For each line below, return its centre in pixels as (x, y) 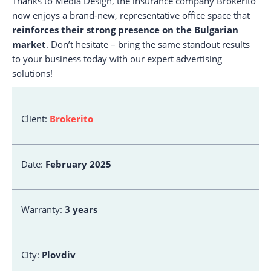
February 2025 (77, 164)
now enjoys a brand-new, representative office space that (131, 15)
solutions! (32, 73)
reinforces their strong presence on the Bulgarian (125, 30)
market (29, 44)
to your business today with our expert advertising (117, 59)
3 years (80, 209)
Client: (35, 119)
